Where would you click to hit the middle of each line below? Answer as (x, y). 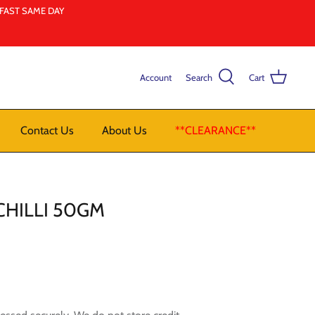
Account (156, 78)
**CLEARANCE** (215, 130)
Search (199, 78)
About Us (124, 130)
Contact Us (47, 130)
